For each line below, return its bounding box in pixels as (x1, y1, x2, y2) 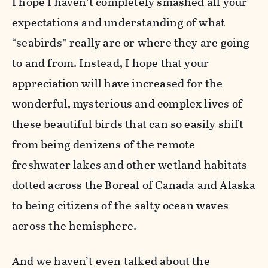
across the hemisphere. (12, 217, 137, 234)
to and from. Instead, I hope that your (12, 54, 209, 72)
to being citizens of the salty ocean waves (12, 196, 229, 214)
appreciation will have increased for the (12, 74, 223, 92)
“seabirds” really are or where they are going (12, 33, 250, 51)
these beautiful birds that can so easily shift (12, 115, 243, 133)
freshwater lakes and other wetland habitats (12, 156, 248, 173)
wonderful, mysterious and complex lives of (12, 95, 242, 112)
